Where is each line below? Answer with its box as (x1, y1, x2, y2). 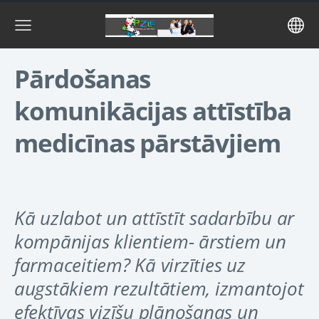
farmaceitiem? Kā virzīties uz (14, 252, 246, 278)
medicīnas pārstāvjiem (14, 125, 281, 159)
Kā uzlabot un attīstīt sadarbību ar (14, 205, 295, 231)
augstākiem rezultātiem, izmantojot (14, 276, 304, 301)
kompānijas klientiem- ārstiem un (14, 229, 286, 254)
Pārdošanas (14, 61, 151, 95)
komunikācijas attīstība (14, 93, 291, 127)
